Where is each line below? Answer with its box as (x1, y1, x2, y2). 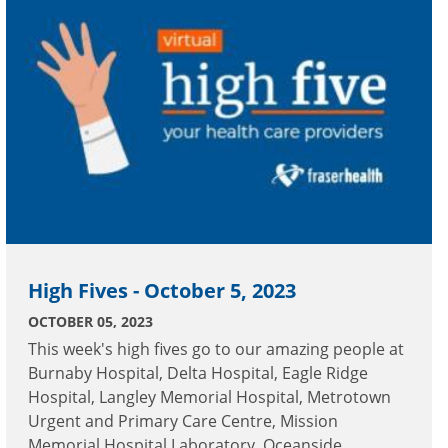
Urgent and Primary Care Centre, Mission (28, 410, 338, 433)
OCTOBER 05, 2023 (28, 312, 153, 332)
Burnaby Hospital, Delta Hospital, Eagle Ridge (28, 362, 368, 385)
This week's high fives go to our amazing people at (28, 338, 404, 361)
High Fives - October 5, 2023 (28, 277, 296, 305)
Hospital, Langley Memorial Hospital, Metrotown (28, 386, 391, 409)
